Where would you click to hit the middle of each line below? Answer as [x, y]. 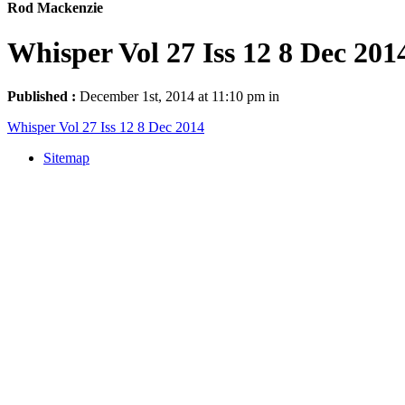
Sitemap [66, 158]
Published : [43, 97]
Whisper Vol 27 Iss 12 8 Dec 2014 [106, 127]
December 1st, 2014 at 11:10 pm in [179, 97]
